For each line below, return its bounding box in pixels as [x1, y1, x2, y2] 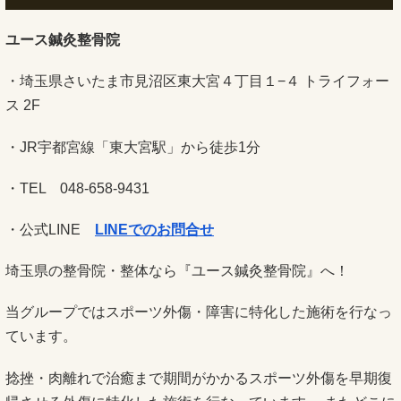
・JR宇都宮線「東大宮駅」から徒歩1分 [5, 139, 260, 155]
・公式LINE [5, 221, 95, 237]
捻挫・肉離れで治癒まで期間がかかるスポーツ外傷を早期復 [5, 370, 392, 386]
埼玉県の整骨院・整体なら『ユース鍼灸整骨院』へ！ [5, 263, 349, 279]
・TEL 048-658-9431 [5, 180, 149, 196]
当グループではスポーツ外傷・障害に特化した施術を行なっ [5, 304, 392, 320]
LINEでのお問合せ [95, 221, 214, 237]
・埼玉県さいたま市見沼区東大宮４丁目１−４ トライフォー [5, 73, 389, 90]
